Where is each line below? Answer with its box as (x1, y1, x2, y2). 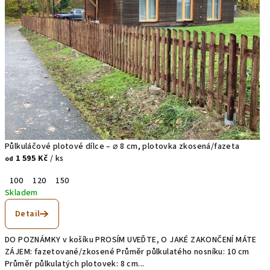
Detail (15, 208, 40, 221)
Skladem (5, 187, 38, 199)
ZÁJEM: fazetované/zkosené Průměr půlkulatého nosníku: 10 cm (5, 246, 250, 259)
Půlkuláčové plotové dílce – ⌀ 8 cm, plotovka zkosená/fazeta (5, 140, 240, 153)
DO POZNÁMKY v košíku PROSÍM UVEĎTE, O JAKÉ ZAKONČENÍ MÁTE (5, 234, 257, 246)
